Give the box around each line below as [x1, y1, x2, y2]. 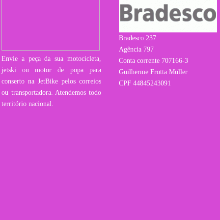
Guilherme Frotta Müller [119, 68, 188, 76]
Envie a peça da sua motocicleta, [1, 55, 101, 62]
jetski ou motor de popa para [1, 66, 101, 74]
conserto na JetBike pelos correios [1, 78, 101, 85]
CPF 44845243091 [119, 80, 171, 87]
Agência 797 [119, 46, 154, 53]
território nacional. [1, 100, 54, 108]
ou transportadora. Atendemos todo [1, 89, 101, 96]
